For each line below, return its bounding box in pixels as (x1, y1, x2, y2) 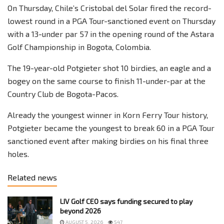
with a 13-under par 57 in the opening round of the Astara (7, 29, 214, 39)
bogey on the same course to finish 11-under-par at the (7, 76, 205, 86)
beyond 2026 (60, 206, 101, 215)
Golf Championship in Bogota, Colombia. (7, 42, 151, 52)
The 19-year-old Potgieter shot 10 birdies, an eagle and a (7, 63, 211, 73)
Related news (7, 172, 57, 182)
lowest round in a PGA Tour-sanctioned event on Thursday (7, 16, 215, 26)
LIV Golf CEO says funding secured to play (60, 197, 192, 206)
